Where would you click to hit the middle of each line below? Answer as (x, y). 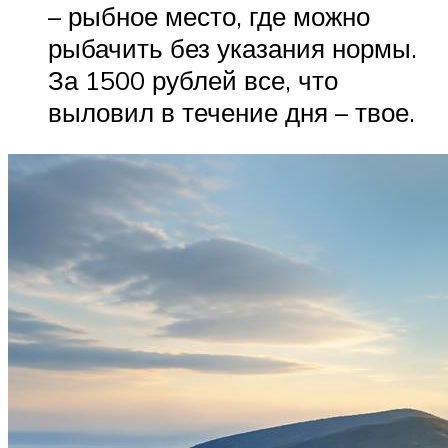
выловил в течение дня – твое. (231, 112)
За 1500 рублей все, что (193, 80)
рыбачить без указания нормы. (232, 48)
